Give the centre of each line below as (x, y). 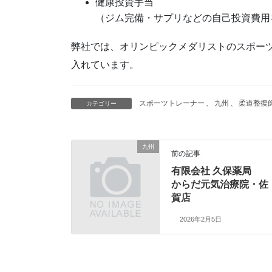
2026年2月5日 (200, 219)
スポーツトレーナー (172, 104)
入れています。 (105, 65)
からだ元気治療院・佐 (220, 185)
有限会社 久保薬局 (212, 171)
